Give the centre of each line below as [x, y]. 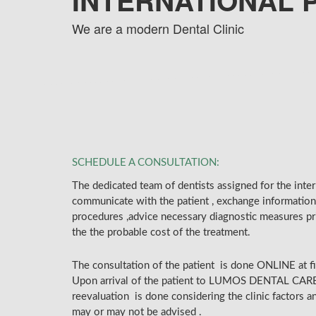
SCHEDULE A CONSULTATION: [146, 163]
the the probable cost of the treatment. [161, 233]
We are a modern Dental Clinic [158, 29]
